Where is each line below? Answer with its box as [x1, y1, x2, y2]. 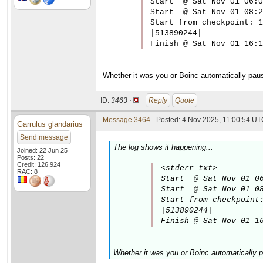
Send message [20, 133, 68, 141]
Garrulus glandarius [17, 120, 83, 129]
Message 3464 [103, 116, 150, 124]
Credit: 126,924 [17, 161, 60, 168]
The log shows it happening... [113, 143, 213, 151]
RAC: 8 [17, 168, 38, 175]
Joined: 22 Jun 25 [17, 147, 68, 154]
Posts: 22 [17, 154, 44, 161]
